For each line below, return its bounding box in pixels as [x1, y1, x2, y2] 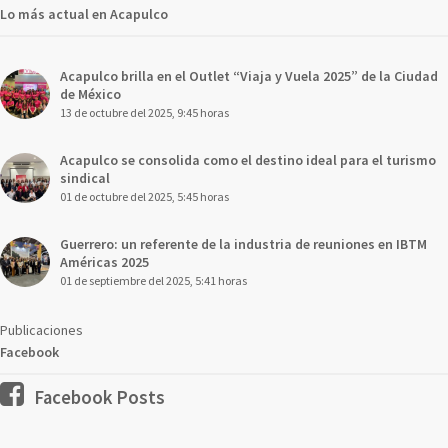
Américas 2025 [60, 252, 149, 271]
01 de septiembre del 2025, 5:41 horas [60, 272, 247, 288]
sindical [60, 168, 110, 187]
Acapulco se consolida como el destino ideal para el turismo [60, 150, 436, 169]
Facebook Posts [34, 385, 165, 409]
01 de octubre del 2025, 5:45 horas [60, 188, 229, 204]
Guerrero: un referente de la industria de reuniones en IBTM [60, 234, 427, 253]
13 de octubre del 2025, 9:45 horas [60, 104, 229, 120]
